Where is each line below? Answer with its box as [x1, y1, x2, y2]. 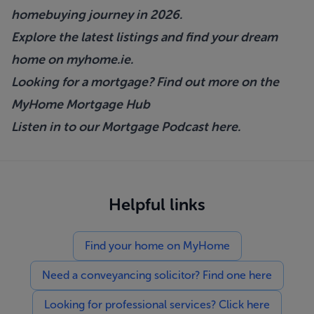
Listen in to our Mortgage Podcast [11, 119, 211, 135]
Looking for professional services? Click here [44, 298, 270, 311]
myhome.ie [66, 52, 130, 67]
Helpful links [109, 194, 205, 214]
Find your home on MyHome [84, 239, 230, 252]
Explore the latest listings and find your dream [11, 29, 278, 45]
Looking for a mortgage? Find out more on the [11, 74, 279, 90]
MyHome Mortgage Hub [11, 97, 150, 112]
